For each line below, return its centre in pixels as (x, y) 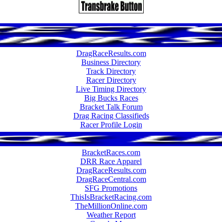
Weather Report (111, 215)
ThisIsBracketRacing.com (111, 197)
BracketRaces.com (111, 152)
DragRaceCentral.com (111, 179)
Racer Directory (111, 80)
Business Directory (111, 62)
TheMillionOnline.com (111, 206)
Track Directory (111, 71)
